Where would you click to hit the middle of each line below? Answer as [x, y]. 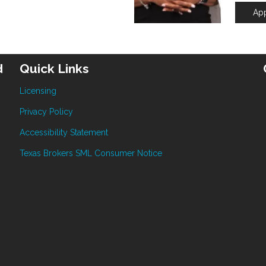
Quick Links [55, 69]
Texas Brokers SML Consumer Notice [91, 153]
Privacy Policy [47, 112]
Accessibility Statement [64, 133]
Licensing [38, 91]
